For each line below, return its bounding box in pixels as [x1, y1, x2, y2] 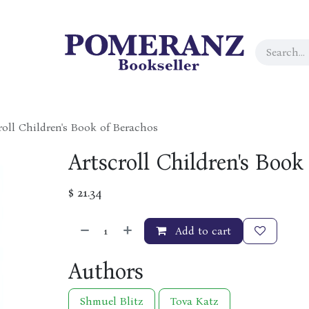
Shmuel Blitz [79, 295, 143, 308]
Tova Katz [170, 295, 219, 308]
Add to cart [171, 224, 231, 237]
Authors [68, 258, 143, 285]
